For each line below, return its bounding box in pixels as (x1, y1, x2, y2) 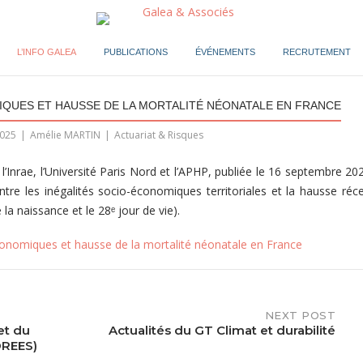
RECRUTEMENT (282, 47, 351, 57)
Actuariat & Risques (113, 128, 203, 142)
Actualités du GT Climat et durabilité (109, 322, 335, 338)
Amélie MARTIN (29, 128, 100, 142)
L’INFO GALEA (16, 47, 76, 57)
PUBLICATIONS (103, 47, 168, 57)
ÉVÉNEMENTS (194, 47, 255, 57)
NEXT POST (264, 309, 335, 322)
